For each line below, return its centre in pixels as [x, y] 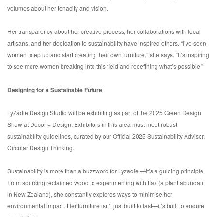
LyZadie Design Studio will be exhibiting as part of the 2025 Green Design [104, 113]
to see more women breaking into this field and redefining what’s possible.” [105, 66]
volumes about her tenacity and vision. [58, 8]
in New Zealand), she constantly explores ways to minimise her [90, 194]
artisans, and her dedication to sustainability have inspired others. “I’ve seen [107, 43]
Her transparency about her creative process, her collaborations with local [104, 31]
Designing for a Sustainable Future [55, 90]
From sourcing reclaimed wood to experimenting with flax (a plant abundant [106, 183]
